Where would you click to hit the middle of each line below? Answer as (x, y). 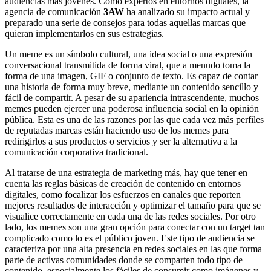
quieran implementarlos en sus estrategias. (84, 33)
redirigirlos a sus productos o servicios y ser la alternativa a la (121, 141)
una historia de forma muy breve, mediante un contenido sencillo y (132, 87)
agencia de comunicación (54, 11)
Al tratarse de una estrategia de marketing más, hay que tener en (126, 172)
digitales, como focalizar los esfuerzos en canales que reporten (123, 194)
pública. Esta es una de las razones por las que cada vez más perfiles (134, 119)
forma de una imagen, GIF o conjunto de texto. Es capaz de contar (131, 76)
